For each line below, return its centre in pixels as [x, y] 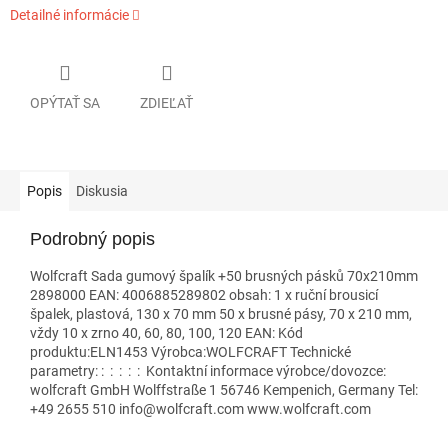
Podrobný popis [92, 238]
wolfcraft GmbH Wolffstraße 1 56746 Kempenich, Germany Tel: [224, 389]
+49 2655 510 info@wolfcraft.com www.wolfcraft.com [200, 408]
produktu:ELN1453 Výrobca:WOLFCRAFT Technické [190, 351]
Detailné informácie [69, 15]
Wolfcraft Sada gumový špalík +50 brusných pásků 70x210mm [224, 275]
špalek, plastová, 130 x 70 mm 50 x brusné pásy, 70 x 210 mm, [221, 313]
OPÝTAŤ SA [65, 102]
